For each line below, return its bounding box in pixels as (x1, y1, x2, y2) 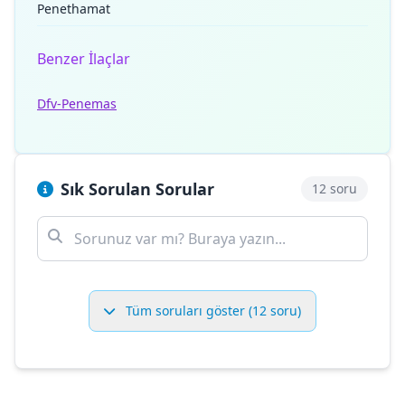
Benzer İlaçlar (37, 49, 130, 69)
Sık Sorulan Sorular (61, 178, 214, 200)
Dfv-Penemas (37, 95, 117, 112)
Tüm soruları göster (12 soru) (122, 302, 301, 319)
